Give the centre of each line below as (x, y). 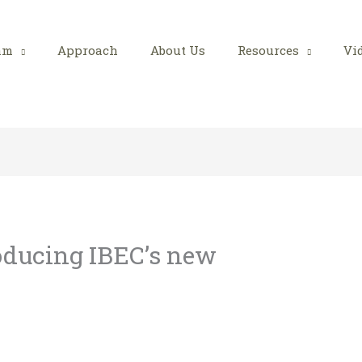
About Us (178, 51)
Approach (88, 51)
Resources (268, 51)
